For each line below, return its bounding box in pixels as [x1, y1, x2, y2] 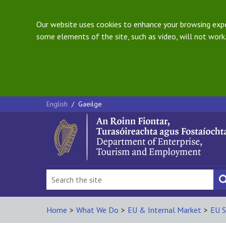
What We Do [76, 205, 119, 215]
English [46, 99, 70, 108]
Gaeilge [78, 99, 102, 108]
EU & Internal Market [128, 205, 201, 215]
